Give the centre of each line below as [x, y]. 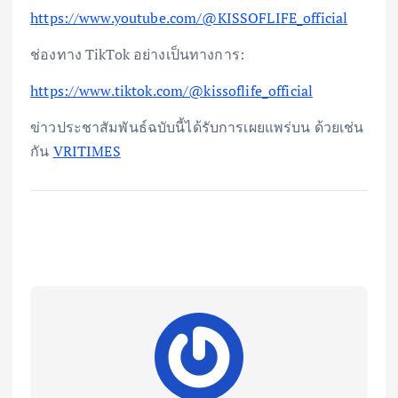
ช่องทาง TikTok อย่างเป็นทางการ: [138, 54]
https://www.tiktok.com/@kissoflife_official [172, 90]
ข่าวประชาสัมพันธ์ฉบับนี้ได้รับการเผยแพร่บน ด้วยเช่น [197, 127]
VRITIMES [87, 151]
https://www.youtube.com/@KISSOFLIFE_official [189, 17]
